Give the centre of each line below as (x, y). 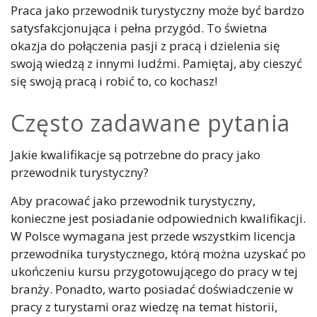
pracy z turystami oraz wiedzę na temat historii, (144, 307)
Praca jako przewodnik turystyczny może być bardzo (157, 11)
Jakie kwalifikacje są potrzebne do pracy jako (136, 155)
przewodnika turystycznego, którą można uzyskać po (158, 254)
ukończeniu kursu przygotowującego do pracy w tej (154, 272)
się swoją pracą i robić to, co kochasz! (114, 81)
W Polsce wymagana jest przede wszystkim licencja (153, 236)
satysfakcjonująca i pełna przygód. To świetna (139, 28)
